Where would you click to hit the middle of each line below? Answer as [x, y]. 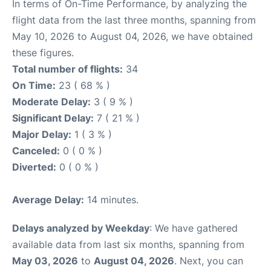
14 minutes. [111, 199]
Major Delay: [42, 134]
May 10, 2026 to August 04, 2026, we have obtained [132, 36]
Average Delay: [48, 199]
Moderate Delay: [51, 101]
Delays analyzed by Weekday [81, 228]
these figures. [43, 52]
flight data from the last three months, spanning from [134, 20]
